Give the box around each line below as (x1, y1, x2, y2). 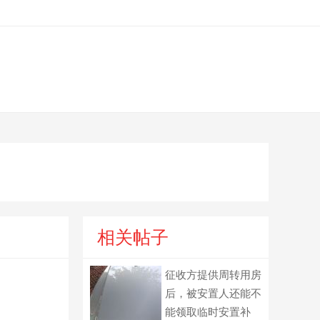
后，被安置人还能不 (165, 287, 261, 299)
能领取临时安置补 (165, 306, 251, 318)
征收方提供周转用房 (165, 269, 261, 281)
